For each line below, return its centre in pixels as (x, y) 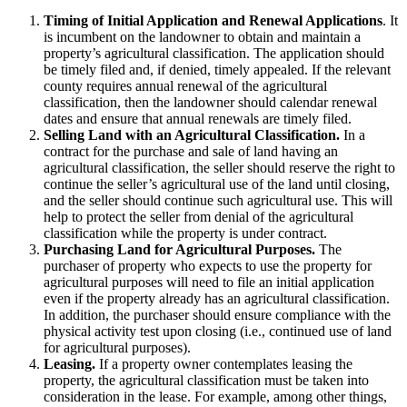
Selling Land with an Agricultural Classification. (192, 134)
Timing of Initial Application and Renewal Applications (213, 20)
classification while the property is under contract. (185, 233)
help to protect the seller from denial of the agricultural (199, 216)
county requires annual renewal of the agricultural (185, 85)
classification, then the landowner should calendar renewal (210, 102)
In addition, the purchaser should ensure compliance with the (217, 314)
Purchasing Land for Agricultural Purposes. (179, 249)
